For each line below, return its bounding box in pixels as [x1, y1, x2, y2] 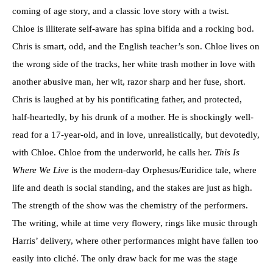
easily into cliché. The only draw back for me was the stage [12, 253, 238, 263]
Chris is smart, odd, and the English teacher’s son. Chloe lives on [12, 41, 260, 51]
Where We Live [12, 165, 71, 175]
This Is [214, 147, 239, 157]
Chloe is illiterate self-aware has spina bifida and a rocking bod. [12, 23, 254, 34]
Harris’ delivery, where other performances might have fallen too [12, 235, 258, 246]
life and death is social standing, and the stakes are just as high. [12, 182, 252, 193]
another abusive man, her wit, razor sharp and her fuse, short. [12, 76, 246, 87]
